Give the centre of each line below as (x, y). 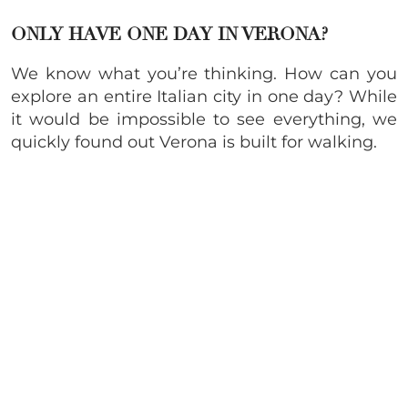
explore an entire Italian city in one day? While (204, 96)
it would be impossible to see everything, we (204, 119)
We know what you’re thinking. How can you (204, 73)
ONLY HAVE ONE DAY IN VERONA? (169, 34)
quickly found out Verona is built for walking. (194, 142)
